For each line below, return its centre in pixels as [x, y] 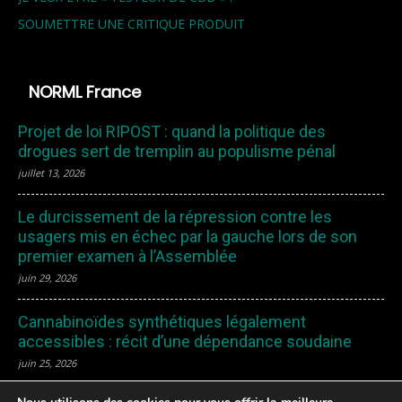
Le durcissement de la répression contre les [175, 217]
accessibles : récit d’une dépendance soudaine [185, 342]
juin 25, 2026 [47, 363]
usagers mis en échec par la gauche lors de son [188, 237]
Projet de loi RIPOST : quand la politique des [172, 132]
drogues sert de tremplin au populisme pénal [177, 152]
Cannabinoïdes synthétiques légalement [162, 322]
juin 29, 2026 [47, 278]
